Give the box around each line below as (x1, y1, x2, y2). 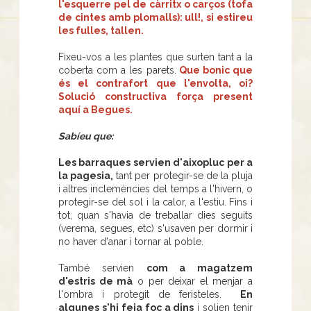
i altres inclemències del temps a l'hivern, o (58, 183, 253, 194)
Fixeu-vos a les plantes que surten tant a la (58, 51, 253, 62)
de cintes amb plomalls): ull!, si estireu (58, 11, 253, 23)
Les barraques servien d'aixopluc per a (58, 156, 253, 168)
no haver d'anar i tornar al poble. (58, 235, 203, 247)
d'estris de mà (58, 275, 133, 287)
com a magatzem (146, 262, 253, 274)
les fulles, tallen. (58, 24, 144, 36)
